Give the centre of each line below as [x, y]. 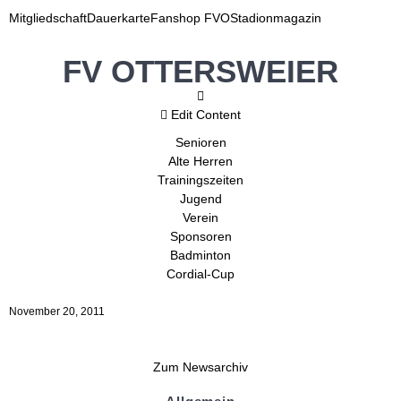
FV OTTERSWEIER [200, 71]
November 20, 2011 [57, 311]
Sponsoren [200, 236]
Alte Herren [200, 161]
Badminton [200, 255]
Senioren [200, 142]
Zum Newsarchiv [200, 367]
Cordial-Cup [200, 274]
